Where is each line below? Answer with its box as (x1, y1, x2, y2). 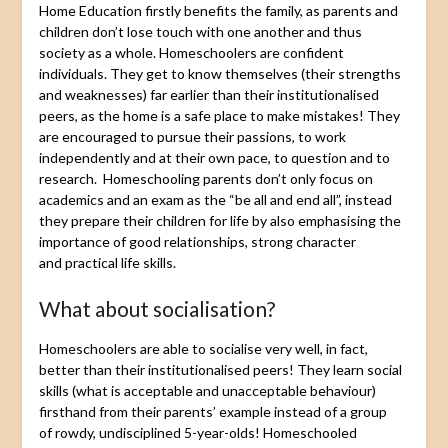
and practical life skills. (38, 253, 176, 271)
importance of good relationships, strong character (38, 232, 356, 250)
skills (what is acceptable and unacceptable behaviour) (38, 381, 376, 399)
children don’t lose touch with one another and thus (38, 22, 362, 40)
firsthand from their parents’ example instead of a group (38, 402, 387, 420)
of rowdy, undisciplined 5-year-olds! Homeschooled (38, 423, 357, 441)
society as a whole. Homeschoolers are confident (38, 43, 344, 61)
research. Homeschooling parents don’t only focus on (38, 169, 373, 187)
